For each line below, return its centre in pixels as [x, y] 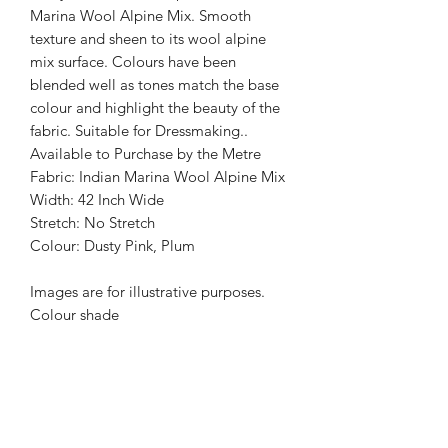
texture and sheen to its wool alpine [148, 38]
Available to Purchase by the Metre [145, 153]
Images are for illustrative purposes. [147, 291]
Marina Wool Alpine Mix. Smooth [140, 15]
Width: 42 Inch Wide [97, 199]
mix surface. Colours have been [133, 61]
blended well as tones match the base [154, 84]
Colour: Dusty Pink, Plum [112, 245]
